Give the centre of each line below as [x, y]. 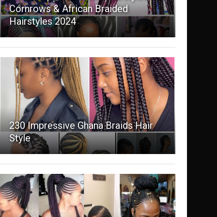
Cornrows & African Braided [68, 9]
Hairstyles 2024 [42, 22]
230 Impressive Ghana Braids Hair [81, 126]
